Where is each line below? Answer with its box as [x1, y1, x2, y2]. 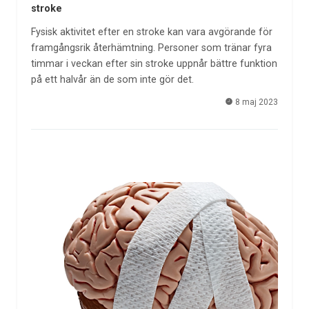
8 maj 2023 [233, 97, 279, 107]
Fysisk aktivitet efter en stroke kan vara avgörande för [30, 26, 272, 39]
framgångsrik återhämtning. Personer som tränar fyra [30, 42, 272, 54]
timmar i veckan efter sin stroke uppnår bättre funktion [30, 58, 277, 70]
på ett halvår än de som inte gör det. [30, 74, 194, 86]
